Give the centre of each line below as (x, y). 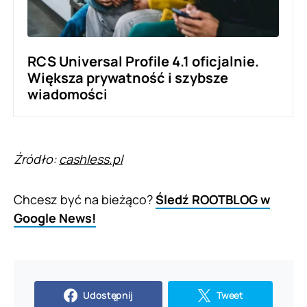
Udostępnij (108, 295)
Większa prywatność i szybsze (128, 78)
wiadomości (67, 95)
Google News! (55, 218)
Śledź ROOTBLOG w (213, 200)
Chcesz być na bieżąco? (85, 200)
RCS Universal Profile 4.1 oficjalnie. (143, 62)
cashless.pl (91, 159)
